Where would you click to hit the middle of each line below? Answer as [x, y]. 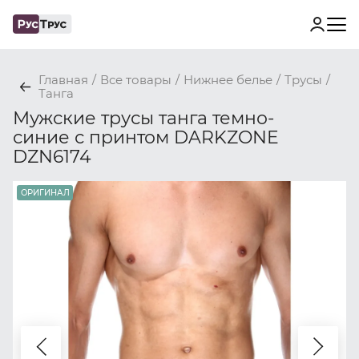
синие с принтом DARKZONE [146, 137]
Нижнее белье [228, 80]
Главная [63, 80]
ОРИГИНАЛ [45, 192]
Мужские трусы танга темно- [143, 118]
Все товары [136, 80]
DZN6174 [52, 156]
